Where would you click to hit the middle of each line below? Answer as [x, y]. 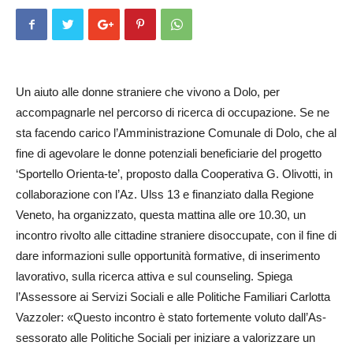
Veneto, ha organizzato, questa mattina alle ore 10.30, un [161, 215]
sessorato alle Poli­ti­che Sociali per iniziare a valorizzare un [165, 338]
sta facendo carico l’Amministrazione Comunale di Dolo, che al [176, 133]
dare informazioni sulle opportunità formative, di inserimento [168, 256]
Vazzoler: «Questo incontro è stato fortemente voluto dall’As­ [171, 317]
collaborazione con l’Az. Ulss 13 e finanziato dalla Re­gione [165, 194]
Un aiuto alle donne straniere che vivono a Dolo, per [148, 92]
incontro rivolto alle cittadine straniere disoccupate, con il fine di [176, 235]
